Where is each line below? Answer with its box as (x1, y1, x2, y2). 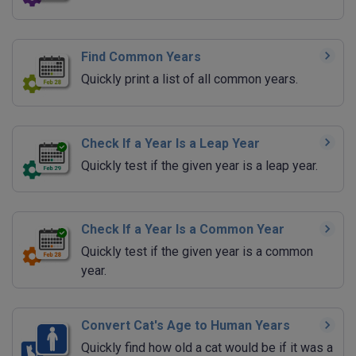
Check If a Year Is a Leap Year (81, 135, 260, 151)
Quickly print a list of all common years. (81, 71, 298, 87)
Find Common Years (81, 48, 201, 64)
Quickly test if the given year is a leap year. (81, 157, 318, 173)
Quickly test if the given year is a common (81, 244, 313, 260)
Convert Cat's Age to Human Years (81, 318, 290, 334)
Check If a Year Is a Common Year (81, 222, 284, 238)
